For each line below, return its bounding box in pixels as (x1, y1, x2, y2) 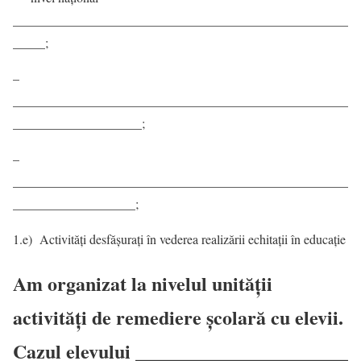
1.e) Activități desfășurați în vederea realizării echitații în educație (13, 230, 346, 248)
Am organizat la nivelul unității (13, 269, 272, 298)
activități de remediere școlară (13, 303, 266, 332)
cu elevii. (266, 303, 343, 332)
